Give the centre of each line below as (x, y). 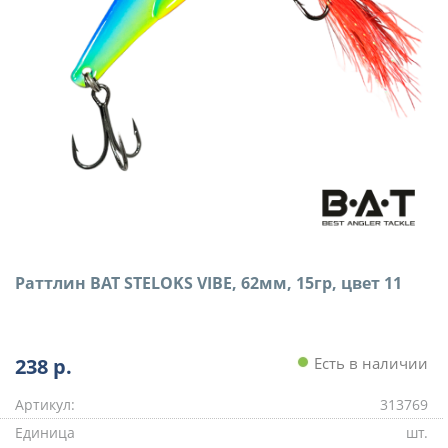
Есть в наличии (368, 362)
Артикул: (45, 404)
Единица (45, 432)
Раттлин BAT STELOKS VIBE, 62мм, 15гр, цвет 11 (208, 282)
